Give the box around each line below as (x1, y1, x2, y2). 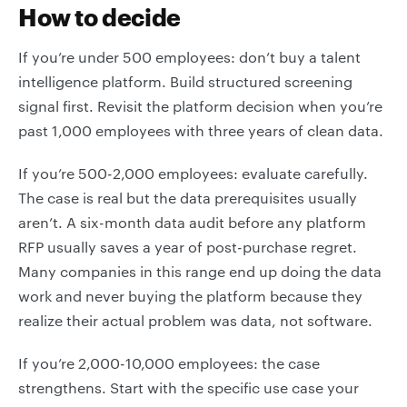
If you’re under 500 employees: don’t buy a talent (18, 48, 361, 65)
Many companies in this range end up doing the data (18, 263, 382, 280)
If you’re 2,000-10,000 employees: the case (18, 354, 320, 372)
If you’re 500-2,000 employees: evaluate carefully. (18, 164, 368, 182)
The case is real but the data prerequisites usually (18, 189, 357, 206)
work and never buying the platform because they (18, 287, 362, 304)
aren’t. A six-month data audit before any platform (18, 213, 366, 231)
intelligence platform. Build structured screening (18, 73, 352, 90)
